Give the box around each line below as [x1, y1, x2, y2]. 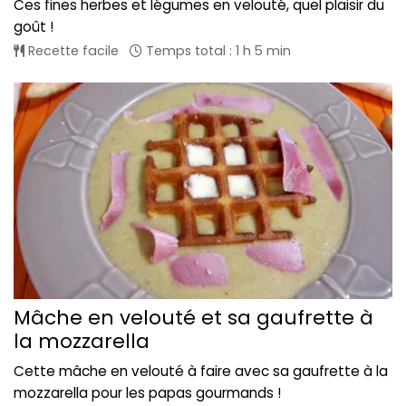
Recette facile [24, 41, 119, 60]
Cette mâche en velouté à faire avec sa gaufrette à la [14, 362, 388, 382]
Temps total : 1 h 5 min [142, 41, 291, 60]
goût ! [14, 16, 53, 36]
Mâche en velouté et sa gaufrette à [14, 304, 373, 333]
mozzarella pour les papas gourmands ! [14, 383, 281, 403]
